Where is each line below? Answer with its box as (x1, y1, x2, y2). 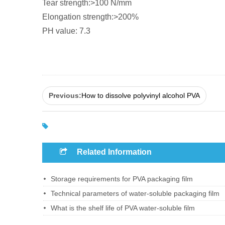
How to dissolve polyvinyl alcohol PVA (81, 91, 200, 99)
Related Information (75, 148, 152, 157)
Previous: (48, 91, 81, 99)
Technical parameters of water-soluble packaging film (50, 189, 219, 197)
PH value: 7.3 (42, 26, 90, 35)
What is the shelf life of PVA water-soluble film (50, 203, 195, 212)
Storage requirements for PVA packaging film (50, 174, 193, 183)
